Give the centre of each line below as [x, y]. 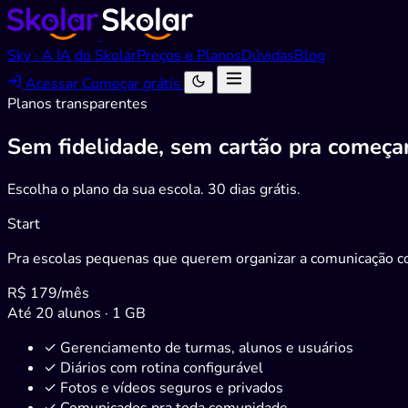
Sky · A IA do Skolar [72, 56]
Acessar [52, 84]
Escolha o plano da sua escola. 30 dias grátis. [154, 189]
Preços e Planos [189, 56]
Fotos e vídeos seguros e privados [172, 388]
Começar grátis [133, 84]
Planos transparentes [77, 104]
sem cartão [226, 146]
